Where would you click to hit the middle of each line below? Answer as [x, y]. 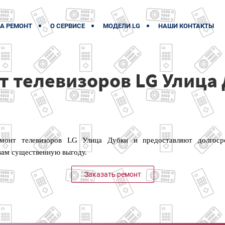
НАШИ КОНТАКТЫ [186, 26]
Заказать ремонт [113, 174]
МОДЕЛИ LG [122, 26]
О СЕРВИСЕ [68, 26]
